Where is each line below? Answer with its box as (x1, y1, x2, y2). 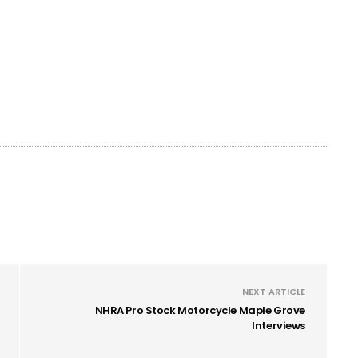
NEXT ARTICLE (242, 284, 305, 298)
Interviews (252, 317, 305, 333)
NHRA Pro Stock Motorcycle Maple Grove (94, 302, 305, 318)
